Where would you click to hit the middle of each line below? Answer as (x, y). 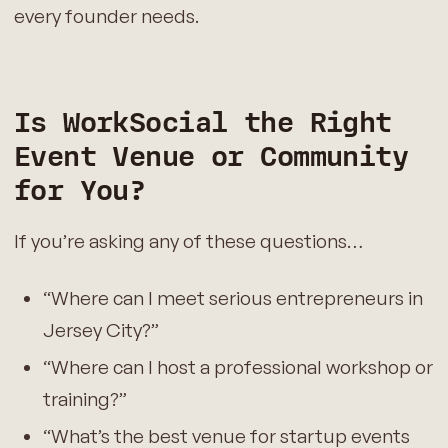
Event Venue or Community (211, 157)
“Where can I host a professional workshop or (237, 366)
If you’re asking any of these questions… (188, 241)
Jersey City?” (100, 329)
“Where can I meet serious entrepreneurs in (232, 297)
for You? (79, 191)
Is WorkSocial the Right (202, 123)
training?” (84, 398)
